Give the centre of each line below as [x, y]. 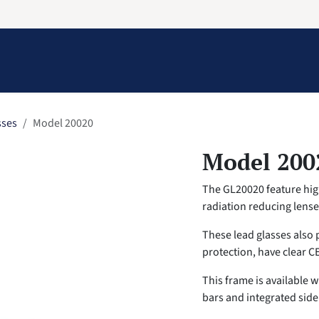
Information [46, 73]
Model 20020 [63, 123]
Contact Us [132, 73]
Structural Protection [230, 73]
